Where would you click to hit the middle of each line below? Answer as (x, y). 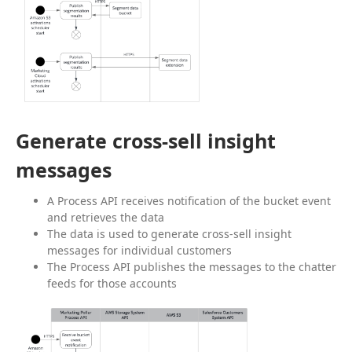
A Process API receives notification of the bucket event (189, 200)
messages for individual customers (139, 250)
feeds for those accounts (112, 283)
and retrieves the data (106, 217)
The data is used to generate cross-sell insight (169, 233)
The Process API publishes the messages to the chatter (192, 266)
